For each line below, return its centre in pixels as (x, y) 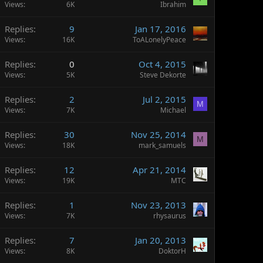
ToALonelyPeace (159, 40)
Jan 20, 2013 (161, 240)
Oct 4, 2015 (162, 64)
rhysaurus (170, 216)
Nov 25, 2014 (159, 134)
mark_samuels (162, 145)
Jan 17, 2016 (161, 29)
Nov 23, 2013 (159, 205)
